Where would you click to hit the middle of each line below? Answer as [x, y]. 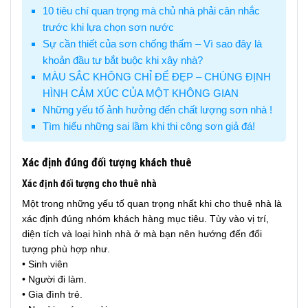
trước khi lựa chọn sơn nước [108, 27]
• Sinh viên [45, 264]
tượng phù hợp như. [66, 249]
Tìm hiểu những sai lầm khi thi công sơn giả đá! [148, 126]
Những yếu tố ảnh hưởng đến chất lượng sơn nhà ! [157, 110]
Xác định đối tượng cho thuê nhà [89, 183]
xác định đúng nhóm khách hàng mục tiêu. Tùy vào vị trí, [145, 218]
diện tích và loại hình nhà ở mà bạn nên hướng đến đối [142, 233]
